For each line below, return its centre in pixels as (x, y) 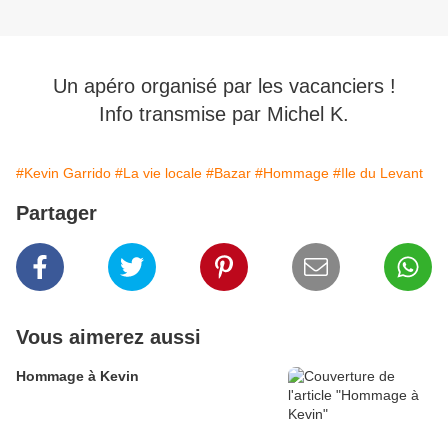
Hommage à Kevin (77, 376)
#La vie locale (158, 173)
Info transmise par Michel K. (224, 114)
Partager (56, 213)
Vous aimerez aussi (108, 337)
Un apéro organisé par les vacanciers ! (224, 86)
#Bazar (228, 173)
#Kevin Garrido (63, 173)
